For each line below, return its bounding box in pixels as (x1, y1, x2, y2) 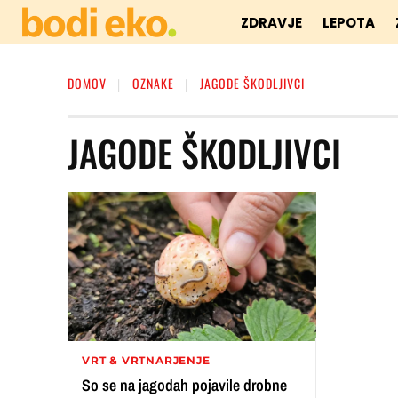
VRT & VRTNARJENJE (82, 353, 211, 367)
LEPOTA (322, 13, 376, 32)
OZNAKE (132, 74, 174, 92)
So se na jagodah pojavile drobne (82, 373, 287, 396)
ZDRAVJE (241, 13, 303, 32)
